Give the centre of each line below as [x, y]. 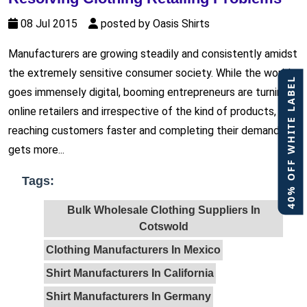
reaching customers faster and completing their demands [147, 131]
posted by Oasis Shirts [154, 24]
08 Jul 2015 [53, 24]
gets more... [36, 150]
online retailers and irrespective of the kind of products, [142, 112]
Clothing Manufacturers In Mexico [133, 250]
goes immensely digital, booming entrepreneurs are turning [148, 93]
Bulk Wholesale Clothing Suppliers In [163, 210]
